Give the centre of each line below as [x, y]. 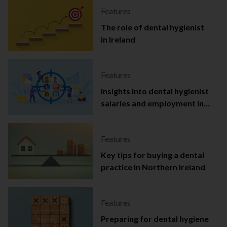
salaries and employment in [152, 103]
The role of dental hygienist [152, 27]
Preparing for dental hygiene [155, 219]
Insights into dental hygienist [155, 91]
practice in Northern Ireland [153, 167]
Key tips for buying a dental [152, 155]
